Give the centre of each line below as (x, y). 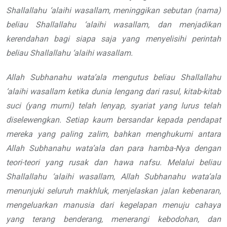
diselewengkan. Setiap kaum (59, 120)
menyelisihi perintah (183, 39)
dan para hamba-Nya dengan (165, 148)
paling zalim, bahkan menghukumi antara (141, 134)
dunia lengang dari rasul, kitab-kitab (156, 92)
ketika (78, 92)
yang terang (31, 219)
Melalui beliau (194, 163)
